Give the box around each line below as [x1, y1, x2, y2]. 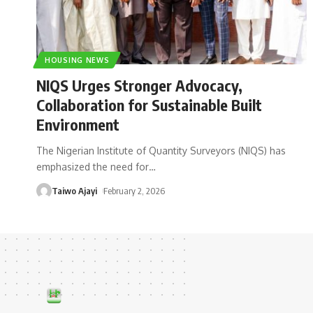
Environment [36, 114, 119, 134]
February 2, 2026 [103, 184, 165, 196]
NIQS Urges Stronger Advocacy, [36, 75, 242, 95]
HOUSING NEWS [45, 55, 110, 64]
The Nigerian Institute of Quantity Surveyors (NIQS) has [36, 144, 286, 156]
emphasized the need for [36, 160, 149, 173]
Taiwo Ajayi [52, 184, 97, 196]
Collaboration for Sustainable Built [36, 94, 262, 115]
